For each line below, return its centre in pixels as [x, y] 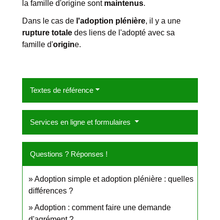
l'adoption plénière [111, 21]
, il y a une [163, 21]
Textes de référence [62, 90]
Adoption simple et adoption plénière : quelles [114, 179]
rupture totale [47, 32]
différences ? [51, 191]
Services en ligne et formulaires [81, 122]
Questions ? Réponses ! [69, 154]
